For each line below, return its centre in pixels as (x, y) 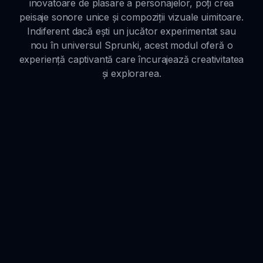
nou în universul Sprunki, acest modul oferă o (131, 45)
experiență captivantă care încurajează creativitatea (131, 59)
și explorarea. (131, 73)
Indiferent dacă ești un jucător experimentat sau (131, 31)
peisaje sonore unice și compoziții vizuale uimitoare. (131, 17)
